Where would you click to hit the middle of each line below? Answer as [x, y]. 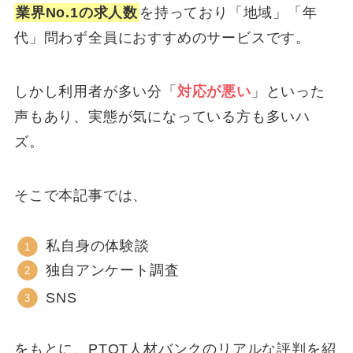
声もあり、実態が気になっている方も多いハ [162, 116]
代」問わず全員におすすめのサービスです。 [162, 37]
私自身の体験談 [98, 246]
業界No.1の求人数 [76, 12]
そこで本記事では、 [81, 195]
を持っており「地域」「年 [228, 12]
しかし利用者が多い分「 [95, 91]
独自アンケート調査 [113, 270]
